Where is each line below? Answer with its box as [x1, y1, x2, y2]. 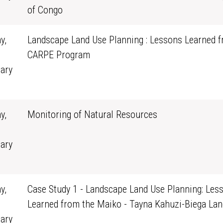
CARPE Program [27, 49, 90, 61]
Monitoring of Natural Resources [27, 109, 157, 120]
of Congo [27, 4, 63, 16]
